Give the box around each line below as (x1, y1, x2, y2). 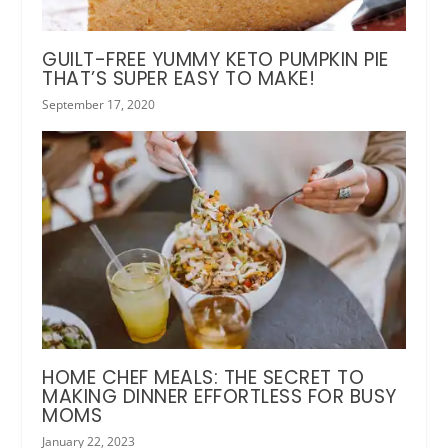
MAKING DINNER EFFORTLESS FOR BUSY (42, 382, 397, 410)
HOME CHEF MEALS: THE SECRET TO (42, 363, 365, 391)
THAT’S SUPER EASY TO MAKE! (42, 64, 316, 92)
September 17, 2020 (42, 95, 156, 113)
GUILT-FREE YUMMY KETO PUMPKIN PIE (42, 45, 389, 73)
